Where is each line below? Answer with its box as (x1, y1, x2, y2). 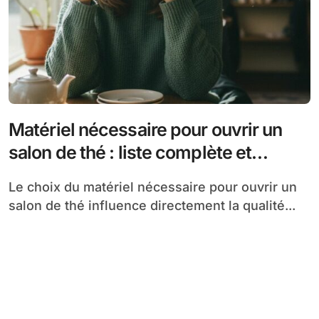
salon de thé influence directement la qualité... (9, 197, 296, 213)
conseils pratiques (9, 164, 157, 186)
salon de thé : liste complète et (9, 141, 252, 163)
